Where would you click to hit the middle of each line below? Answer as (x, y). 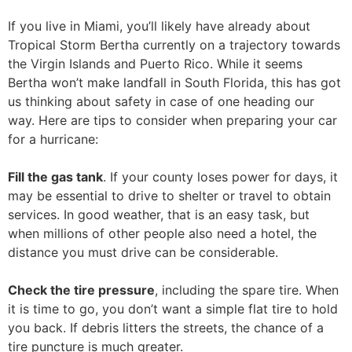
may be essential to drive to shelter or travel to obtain (169, 196)
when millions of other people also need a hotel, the (162, 233)
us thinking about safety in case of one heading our (161, 101)
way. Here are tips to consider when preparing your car (172, 120)
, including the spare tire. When (247, 290)
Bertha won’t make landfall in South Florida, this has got (174, 82)
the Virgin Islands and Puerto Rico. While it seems (155, 64)
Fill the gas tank (55, 177)
